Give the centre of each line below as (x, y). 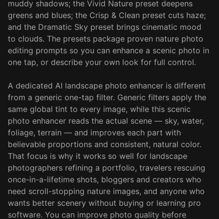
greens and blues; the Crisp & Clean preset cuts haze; (107, 15)
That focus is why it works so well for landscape (98, 156)
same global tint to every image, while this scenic (99, 109)
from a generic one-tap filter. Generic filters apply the (107, 97)
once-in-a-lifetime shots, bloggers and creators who (105, 179)
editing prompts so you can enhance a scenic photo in (109, 50)
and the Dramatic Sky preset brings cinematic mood (105, 27)
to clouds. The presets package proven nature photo (106, 39)
